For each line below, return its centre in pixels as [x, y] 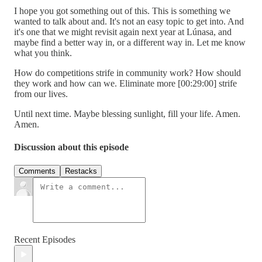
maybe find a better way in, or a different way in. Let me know [130, 42]
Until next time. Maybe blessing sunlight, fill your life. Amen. [127, 113]
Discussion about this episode [71, 147]
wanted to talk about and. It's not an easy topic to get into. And [129, 21]
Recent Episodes [45, 240]
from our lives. [41, 94]
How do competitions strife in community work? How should [127, 73]
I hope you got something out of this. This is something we [122, 11]
